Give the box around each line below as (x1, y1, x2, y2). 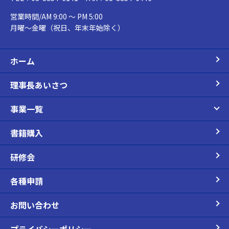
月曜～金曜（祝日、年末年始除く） (10, 22, 125, 33)
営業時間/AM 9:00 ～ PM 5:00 (10, 11, 103, 21)
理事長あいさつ (10, 78, 67, 91)
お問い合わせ (10, 198, 59, 211)
